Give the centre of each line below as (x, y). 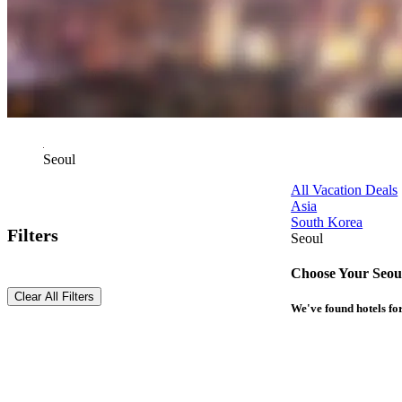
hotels (371, 309)
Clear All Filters (54, 297)
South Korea (327, 223)
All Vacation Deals (345, 190)
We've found (324, 309)
